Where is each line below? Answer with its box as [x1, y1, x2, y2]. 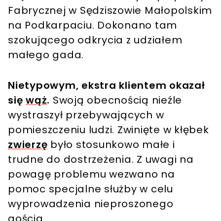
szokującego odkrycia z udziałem [8, 33, 183, 47]
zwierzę [8, 138, 48, 152]
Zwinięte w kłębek [117, 123, 209, 137]
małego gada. [8, 48, 87, 62]
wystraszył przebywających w [8, 108, 164, 122]
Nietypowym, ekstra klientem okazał [8, 78, 205, 93]
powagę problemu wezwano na [8, 167, 175, 182]
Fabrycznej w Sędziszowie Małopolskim [8, 3, 212, 18]
